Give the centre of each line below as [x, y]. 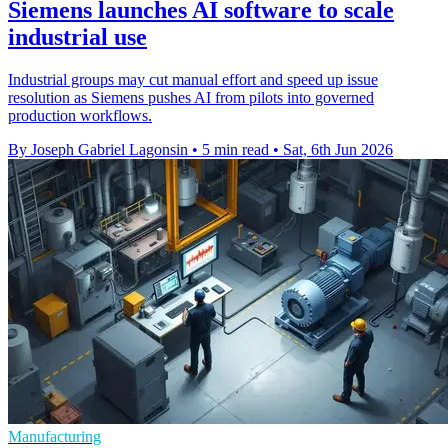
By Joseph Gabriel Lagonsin [98, 150]
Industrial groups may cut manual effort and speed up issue [193, 80]
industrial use [77, 37]
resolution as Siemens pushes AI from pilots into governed [191, 98]
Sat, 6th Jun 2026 [338, 150]
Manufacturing [54, 437]
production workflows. [80, 116]
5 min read [235, 150]
